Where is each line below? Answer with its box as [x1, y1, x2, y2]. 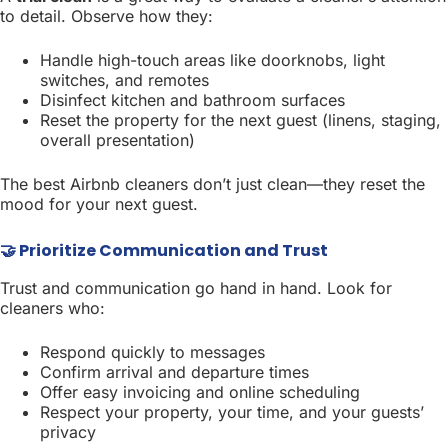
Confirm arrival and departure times [40, 361, 309, 382]
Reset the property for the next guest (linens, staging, [40, 109, 441, 130]
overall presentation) [40, 129, 195, 150]
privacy [40, 421, 96, 442]
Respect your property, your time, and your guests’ [40, 401, 424, 422]
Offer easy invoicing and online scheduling [40, 381, 360, 402]
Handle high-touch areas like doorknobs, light [40, 49, 385, 70]
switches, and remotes [40, 69, 209, 90]
